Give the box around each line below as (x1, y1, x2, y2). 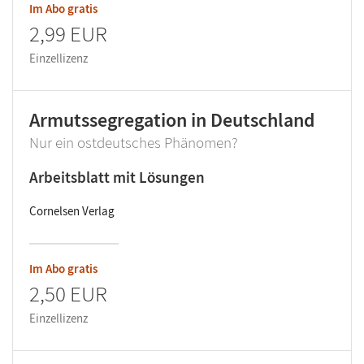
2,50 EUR (29, 279, 107, 308)
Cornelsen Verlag (29, 203, 115, 219)
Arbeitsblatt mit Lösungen (29, 167, 205, 188)
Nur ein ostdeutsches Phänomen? (29, 132, 238, 153)
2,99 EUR (29, 19, 107, 48)
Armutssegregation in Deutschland (29, 107, 315, 133)
